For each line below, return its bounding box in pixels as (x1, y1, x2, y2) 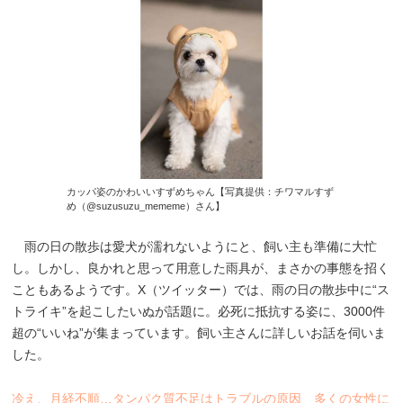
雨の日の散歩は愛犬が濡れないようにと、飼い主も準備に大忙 (12, 238, 378, 254)
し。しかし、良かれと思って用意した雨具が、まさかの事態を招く (12, 260, 390, 275)
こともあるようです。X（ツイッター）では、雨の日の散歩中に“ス (12, 282, 390, 297)
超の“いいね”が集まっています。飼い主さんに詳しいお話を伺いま (12, 325, 387, 340)
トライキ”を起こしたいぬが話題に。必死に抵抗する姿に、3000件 (12, 303, 386, 318)
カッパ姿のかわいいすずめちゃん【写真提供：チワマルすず (67, 185, 334, 197)
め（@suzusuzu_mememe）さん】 (67, 200, 225, 211)
